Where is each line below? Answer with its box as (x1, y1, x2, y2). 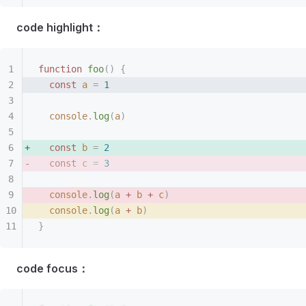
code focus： (16, 261, 89, 275)
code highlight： (16, 20, 104, 34)
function (38, 63, 82, 74)
